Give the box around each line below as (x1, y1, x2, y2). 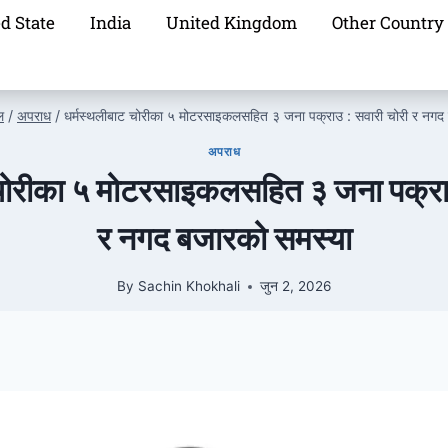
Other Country (332, 11, 445, 34)
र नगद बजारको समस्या (96, 218, 352, 258)
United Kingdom (166, 11, 298, 34)
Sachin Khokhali (137, 278, 240, 295)
